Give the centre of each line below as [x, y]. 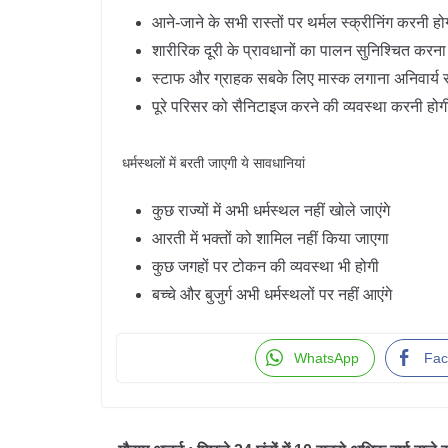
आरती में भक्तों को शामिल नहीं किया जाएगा [270, 238]
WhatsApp [326, 358]
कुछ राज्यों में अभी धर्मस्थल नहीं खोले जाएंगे [271, 210]
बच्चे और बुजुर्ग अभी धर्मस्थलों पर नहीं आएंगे [272, 294]
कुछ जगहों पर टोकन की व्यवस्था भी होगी [265, 266]
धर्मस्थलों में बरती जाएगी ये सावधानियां [213, 163]
